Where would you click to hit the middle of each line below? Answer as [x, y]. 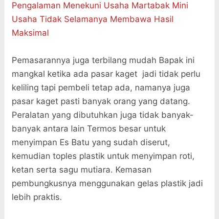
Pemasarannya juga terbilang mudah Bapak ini [103, 60]
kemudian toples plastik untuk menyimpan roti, [103, 156]
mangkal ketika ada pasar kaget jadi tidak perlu [106, 74]
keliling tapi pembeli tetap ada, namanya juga [101, 87]
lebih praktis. [37, 197]
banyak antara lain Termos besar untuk [88, 128]
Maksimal [30, 33]
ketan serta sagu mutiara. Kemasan [81, 169]
